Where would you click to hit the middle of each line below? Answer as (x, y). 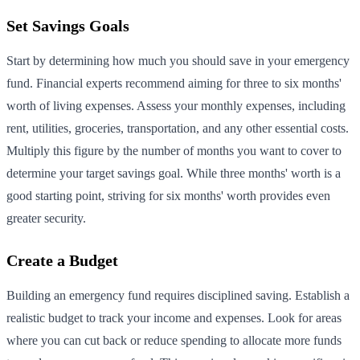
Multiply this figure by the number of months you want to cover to (174, 150)
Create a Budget (62, 260)
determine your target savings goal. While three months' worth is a (174, 173)
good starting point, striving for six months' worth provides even (168, 195)
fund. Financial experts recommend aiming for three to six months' (174, 83)
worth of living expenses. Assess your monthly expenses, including (176, 105)
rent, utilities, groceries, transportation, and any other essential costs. (178, 128)
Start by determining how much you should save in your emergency (178, 60)
